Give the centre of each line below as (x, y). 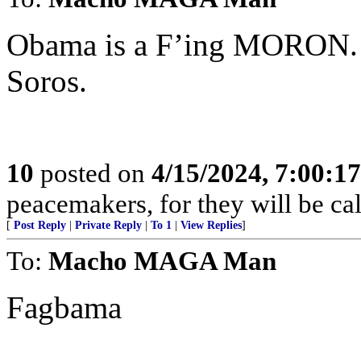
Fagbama (64, 307)
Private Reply (108, 225)
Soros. (47, 81)
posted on (93, 173)
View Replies (211, 225)
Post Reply (40, 225)
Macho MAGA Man (162, 261)
